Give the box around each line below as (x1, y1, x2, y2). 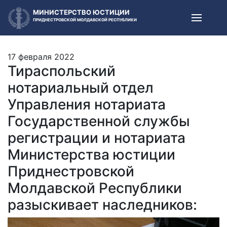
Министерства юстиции (8, 146, 175, 163)
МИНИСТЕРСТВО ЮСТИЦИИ (33, 8, 130, 16)
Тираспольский (8, 62, 116, 80)
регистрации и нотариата (8, 129, 185, 146)
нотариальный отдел (8, 79, 154, 96)
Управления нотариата (8, 96, 166, 113)
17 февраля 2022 (8, 52, 74, 62)
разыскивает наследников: (8, 196, 197, 213)
